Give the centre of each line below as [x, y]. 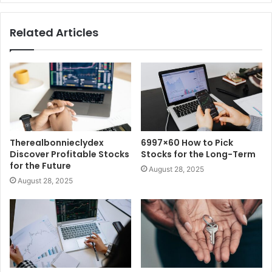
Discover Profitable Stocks [70, 154]
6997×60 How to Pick [187, 142]
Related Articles [54, 32]
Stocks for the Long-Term [198, 154]
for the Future [40, 165]
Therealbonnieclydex [57, 142]
